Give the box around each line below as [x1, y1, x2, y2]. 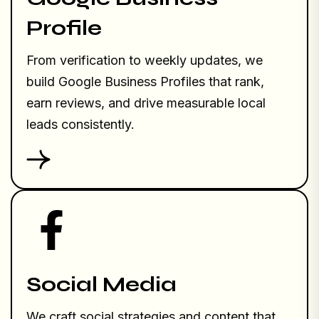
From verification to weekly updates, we [26, 53, 263, 68]
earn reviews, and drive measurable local [26, 95, 266, 111]
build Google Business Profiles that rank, [26, 74, 264, 90]
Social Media [26, 271, 177, 298]
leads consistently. [26, 117, 135, 132]
